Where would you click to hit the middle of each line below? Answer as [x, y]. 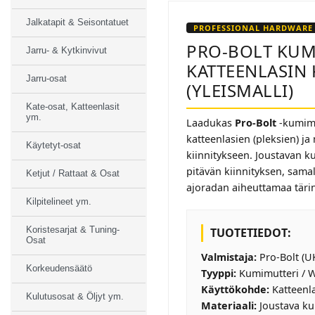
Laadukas [211, 122]
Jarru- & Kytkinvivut [66, 50]
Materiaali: [229, 305]
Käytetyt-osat [53, 145]
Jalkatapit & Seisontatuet [77, 22]
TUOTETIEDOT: [251, 232]
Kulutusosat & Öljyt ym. [75, 296]
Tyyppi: [219, 273]
